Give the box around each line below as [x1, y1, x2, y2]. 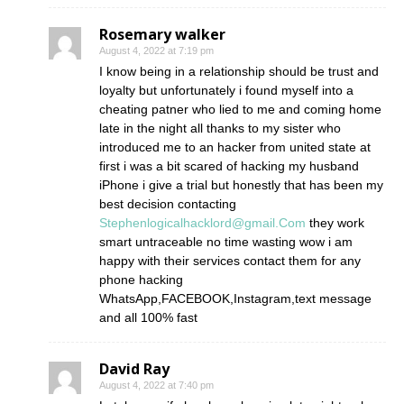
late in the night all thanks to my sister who [99, 121, 341, 136]
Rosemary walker [99, 24, 225, 45]
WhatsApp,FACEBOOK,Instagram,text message [99, 291, 372, 307]
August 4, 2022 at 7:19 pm [99, 45, 214, 57]
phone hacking [99, 272, 183, 288]
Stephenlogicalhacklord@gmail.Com [99, 216, 306, 231]
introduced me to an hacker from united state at [99, 140, 371, 155]
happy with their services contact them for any [99, 253, 361, 269]
